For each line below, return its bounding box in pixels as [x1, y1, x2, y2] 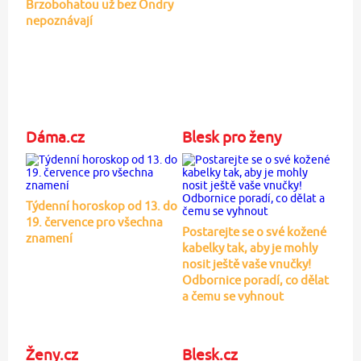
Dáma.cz [25, 127, 85, 146]
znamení [25, 230, 73, 245]
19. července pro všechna [25, 214, 163, 229]
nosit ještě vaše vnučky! [181, 256, 311, 271]
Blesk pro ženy [181, 127, 281, 146]
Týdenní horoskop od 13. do [25, 198, 177, 213]
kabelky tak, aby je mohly [181, 240, 317, 255]
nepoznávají [25, 13, 93, 27]
